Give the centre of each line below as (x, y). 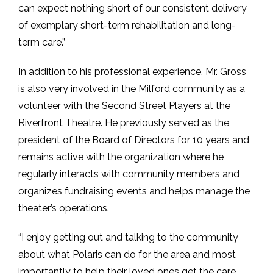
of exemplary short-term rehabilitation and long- (127, 26)
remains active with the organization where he (121, 157)
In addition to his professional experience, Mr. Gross (132, 72)
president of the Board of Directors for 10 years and (134, 140)
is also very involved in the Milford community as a (132, 89)
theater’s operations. (64, 208)
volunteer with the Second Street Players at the (124, 106)
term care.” (42, 43)
